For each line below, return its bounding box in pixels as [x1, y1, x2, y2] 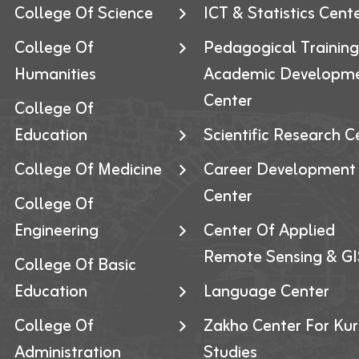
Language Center [204, 278, 329, 306]
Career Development [204, 156, 356, 184]
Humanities [14, 61, 96, 89]
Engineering [14, 217, 99, 245]
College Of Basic [14, 252, 136, 280]
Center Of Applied [204, 217, 335, 245]
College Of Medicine [14, 156, 162, 184]
